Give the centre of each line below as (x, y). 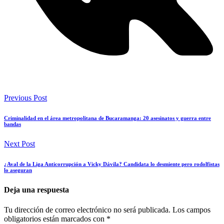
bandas (12, 124)
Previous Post (25, 98)
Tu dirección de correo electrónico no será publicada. (87, 209)
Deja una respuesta (36, 190)
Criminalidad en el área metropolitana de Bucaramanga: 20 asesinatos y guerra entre (107, 118)
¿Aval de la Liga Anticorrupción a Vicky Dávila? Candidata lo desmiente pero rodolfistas (112, 164)
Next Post (19, 144)
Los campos (191, 209)
